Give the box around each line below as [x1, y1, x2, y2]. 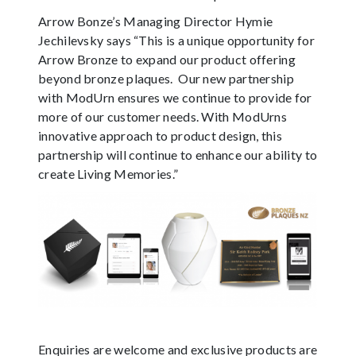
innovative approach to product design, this [38, 128, 282, 144]
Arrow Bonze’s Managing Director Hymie [38, 14, 273, 29]
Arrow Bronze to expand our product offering [38, 52, 296, 68]
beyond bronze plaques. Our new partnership [38, 71, 294, 87]
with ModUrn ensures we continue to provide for [38, 90, 312, 106]
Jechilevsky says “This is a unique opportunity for [38, 33, 315, 48]
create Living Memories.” [38, 166, 179, 182]
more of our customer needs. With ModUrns [38, 109, 287, 125]
